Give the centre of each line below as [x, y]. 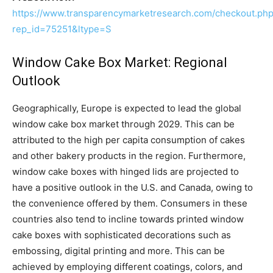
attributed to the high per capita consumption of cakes [129, 140]
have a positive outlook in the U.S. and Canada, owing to [133, 187]
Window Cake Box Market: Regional [120, 62]
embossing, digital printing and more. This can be [119, 250]
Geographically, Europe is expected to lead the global [127, 108]
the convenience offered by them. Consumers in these [130, 203]
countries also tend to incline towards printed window [128, 219]
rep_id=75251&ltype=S [62, 29]
